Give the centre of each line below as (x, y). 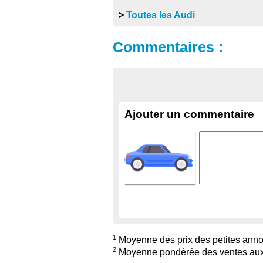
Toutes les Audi (161, 15)
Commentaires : (168, 47)
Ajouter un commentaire (189, 114)
